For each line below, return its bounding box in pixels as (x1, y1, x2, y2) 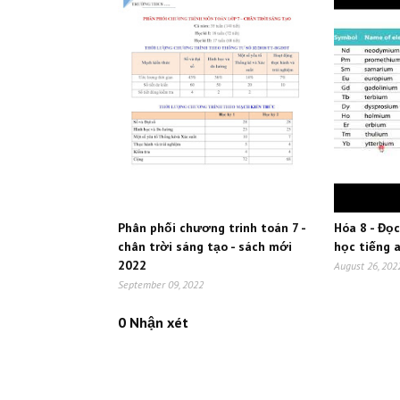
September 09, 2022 (118, 278, 204, 292)
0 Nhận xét (118, 313, 188, 332)
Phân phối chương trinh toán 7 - (118, 220, 305, 237)
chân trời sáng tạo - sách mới (118, 238, 292, 255)
